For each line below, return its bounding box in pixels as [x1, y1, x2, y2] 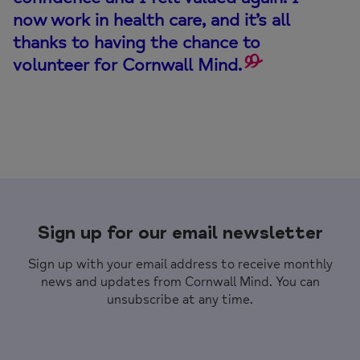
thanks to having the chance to [13, 31, 260, 54]
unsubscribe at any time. [107, 291, 253, 308]
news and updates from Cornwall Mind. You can [40, 273, 320, 290]
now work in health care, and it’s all [13, 8, 290, 31]
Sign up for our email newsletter [37, 221, 323, 244]
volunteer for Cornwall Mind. [13, 53, 242, 76]
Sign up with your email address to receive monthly [27, 256, 333, 272]
